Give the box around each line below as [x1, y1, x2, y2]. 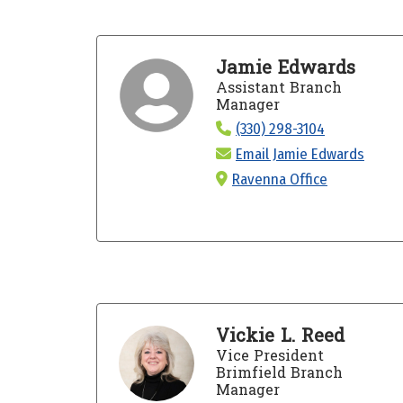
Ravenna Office [231, 169, 327, 189]
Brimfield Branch [215, 359, 343, 386]
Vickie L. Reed [215, 319, 345, 353]
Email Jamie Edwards [235, 144, 364, 164]
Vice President [215, 342, 324, 369]
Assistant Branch [215, 74, 342, 101]
